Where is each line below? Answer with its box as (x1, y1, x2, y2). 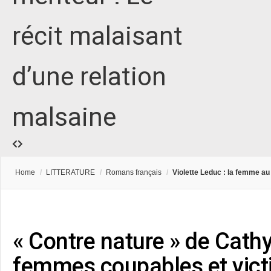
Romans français (106, 168, 162, 177)
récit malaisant (12, 21, 183, 51)
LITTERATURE (46, 168, 95, 177)
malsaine (12, 102, 116, 132)
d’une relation (12, 62, 166, 92)
